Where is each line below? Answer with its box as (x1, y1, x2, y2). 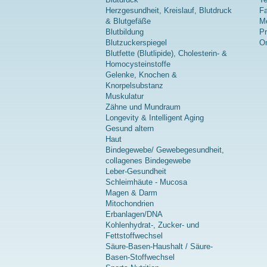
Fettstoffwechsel (105, 231, 163, 241)
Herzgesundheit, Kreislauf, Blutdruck (105, 6, 232, 15)
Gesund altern (105, 124, 154, 133)
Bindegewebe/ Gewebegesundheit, (105, 145, 224, 155)
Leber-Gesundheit (105, 167, 166, 176)
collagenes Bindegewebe (105, 156, 191, 166)
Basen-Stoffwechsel (105, 253, 175, 262)
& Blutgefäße (105, 17, 151, 26)
